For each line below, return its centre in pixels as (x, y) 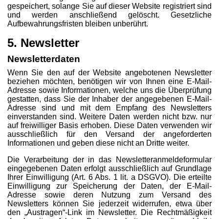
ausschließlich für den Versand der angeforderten (109, 134)
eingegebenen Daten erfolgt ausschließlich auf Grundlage (109, 168)
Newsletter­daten (44, 59)
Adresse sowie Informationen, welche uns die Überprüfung (109, 90)
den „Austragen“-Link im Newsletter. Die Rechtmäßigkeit (109, 212)
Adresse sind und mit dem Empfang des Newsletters (109, 108)
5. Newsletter (43, 43)
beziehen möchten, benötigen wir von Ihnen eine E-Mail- (109, 81)
